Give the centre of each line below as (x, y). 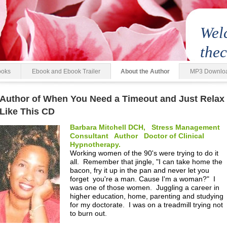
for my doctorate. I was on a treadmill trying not (146, 205)
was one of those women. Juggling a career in (145, 187)
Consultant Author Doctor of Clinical (137, 136)
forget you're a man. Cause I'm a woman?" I (143, 179)
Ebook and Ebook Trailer (66, 71)
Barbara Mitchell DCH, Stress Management (145, 127)
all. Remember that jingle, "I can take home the (146, 162)
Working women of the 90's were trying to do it (144, 153)
